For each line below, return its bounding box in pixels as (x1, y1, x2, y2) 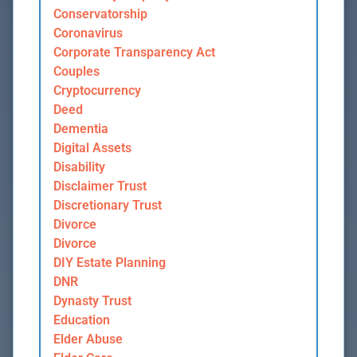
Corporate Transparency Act (53, 45, 215, 61)
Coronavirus (53, 25, 123, 41)
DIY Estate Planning (53, 255, 166, 271)
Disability (53, 159, 105, 175)
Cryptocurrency (53, 83, 141, 99)
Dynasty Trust (53, 293, 131, 309)
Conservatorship (53, 6, 147, 22)
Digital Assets (53, 140, 131, 156)
